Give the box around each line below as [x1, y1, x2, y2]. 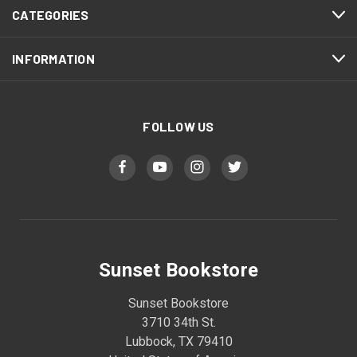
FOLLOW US [143, 118, 214, 134]
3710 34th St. [141, 314, 216, 330]
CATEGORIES [12, 6, 89, 22]
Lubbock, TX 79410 [124, 333, 233, 349]
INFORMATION [12, 50, 95, 66]
